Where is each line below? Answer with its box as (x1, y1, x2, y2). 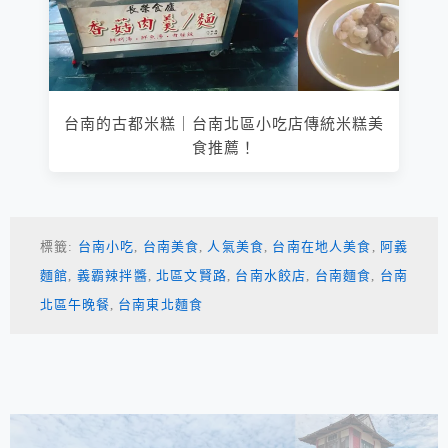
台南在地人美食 (272, 239, 372, 255)
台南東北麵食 (118, 297, 203, 313)
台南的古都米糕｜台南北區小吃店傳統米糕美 (63, 116, 385, 133)
